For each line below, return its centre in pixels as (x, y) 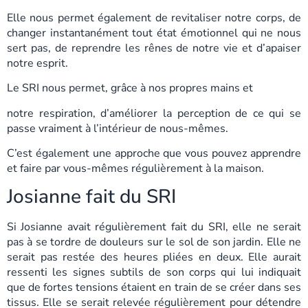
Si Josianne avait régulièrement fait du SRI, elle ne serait (154, 227)
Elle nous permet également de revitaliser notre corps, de (154, 18)
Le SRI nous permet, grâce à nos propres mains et (130, 88)
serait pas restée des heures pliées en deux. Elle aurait (154, 257)
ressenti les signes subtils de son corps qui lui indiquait (154, 273)
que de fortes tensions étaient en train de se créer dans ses (154, 288)
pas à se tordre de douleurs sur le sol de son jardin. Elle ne (154, 242)
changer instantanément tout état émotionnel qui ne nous (154, 33)
